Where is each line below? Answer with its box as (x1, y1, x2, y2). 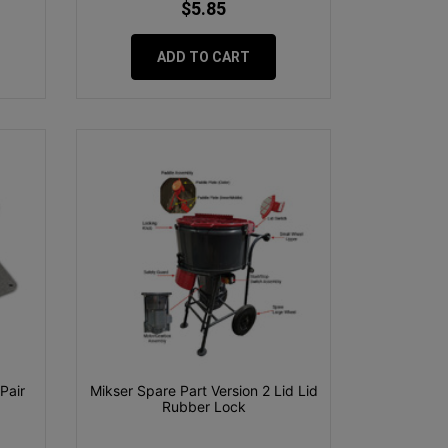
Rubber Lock (161, 397, 246, 415)
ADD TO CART (157, 48, 250, 65)
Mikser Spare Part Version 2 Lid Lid (89, 381, 318, 399)
